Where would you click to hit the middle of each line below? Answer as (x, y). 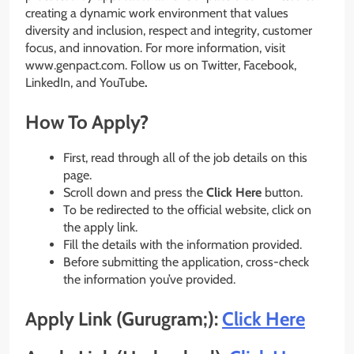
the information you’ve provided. (149, 280)
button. (282, 193)
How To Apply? (87, 122)
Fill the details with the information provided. (183, 245)
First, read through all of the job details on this (185, 158)
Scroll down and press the (135, 193)
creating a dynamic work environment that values (157, 13)
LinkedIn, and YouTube (85, 83)
